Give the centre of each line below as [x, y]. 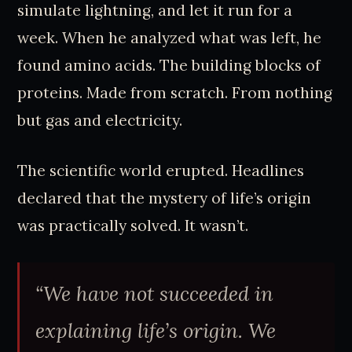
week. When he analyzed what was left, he [170, 38]
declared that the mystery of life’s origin [165, 198]
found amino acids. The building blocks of [169, 66]
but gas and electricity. [100, 121]
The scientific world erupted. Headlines [161, 171]
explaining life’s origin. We [156, 330]
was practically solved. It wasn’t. [133, 226]
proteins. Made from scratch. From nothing [175, 93]
